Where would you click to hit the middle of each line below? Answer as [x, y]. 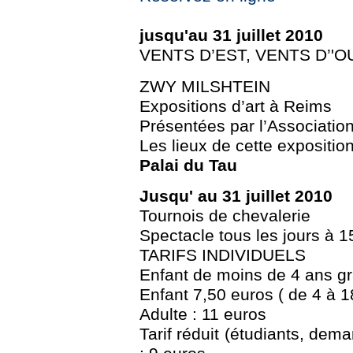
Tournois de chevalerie [225, 216]
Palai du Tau [188, 165]
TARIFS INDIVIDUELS [223, 255]
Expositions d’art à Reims [236, 106]
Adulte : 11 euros [203, 314]
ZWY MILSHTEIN [205, 86]
